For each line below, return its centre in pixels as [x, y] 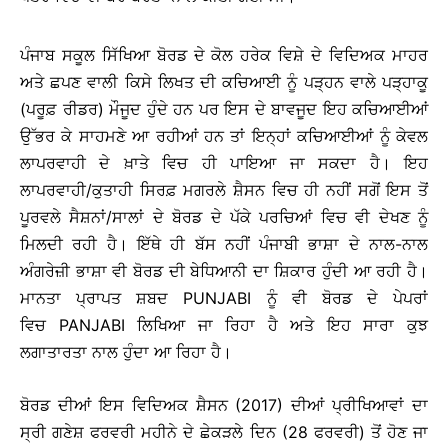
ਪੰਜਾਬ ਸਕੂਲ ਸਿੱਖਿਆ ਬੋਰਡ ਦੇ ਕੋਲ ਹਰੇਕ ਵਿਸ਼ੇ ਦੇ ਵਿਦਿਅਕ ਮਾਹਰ [224, 55]
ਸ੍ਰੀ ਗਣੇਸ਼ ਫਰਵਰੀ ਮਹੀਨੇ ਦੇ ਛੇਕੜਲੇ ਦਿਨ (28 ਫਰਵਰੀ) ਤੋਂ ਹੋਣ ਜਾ [224, 432]
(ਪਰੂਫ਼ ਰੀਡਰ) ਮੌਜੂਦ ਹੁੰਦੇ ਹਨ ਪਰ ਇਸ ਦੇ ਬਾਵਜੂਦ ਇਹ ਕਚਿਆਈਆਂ [224, 109]
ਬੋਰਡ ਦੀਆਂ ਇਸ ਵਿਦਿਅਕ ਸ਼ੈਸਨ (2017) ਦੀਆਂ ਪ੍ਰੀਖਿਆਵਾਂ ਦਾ [224, 405]
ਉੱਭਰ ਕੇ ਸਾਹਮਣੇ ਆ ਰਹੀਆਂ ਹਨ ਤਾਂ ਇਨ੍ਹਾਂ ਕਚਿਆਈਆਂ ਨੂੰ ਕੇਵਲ [224, 136]
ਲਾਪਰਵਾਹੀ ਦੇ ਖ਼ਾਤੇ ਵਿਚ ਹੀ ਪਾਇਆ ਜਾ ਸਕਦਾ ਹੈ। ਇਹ [224, 163]
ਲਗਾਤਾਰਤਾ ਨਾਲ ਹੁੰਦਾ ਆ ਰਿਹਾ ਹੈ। [126, 352]
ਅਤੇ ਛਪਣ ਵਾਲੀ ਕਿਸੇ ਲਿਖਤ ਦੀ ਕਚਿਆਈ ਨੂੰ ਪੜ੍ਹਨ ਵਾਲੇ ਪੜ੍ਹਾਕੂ [224, 82]
